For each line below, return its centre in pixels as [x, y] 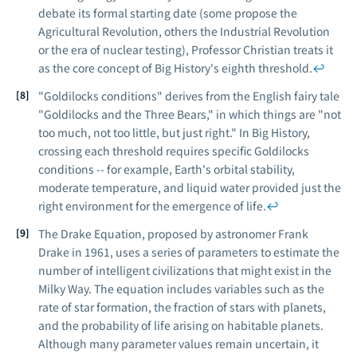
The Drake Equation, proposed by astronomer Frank [173, 233]
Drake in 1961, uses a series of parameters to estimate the [189, 252]
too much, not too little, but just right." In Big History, [174, 132]
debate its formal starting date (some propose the [168, 13]
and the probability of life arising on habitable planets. [181, 325]
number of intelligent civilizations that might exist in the [185, 270]
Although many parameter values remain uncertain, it [178, 343]
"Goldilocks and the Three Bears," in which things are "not [190, 114]
